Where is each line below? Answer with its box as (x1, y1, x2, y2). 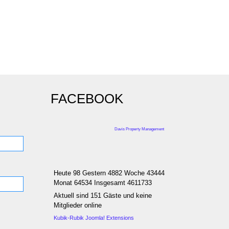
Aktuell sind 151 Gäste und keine (54, 192, 152, 199)
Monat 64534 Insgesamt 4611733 (54, 179, 152, 187)
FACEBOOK (51, 91, 123, 106)
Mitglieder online (54, 201, 102, 209)
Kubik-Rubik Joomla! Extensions (54, 215, 134, 221)
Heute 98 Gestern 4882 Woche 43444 (54, 169, 165, 177)
